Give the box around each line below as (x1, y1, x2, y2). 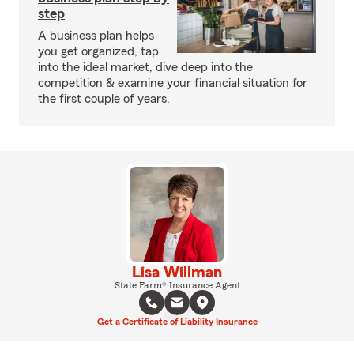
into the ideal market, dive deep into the (38, 61, 253, 73)
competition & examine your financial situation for (38, 77, 307, 89)
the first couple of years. (38, 92, 170, 105)
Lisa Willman (132, 265, 222, 281)
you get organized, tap (38, 45, 159, 58)
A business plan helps (38, 29, 154, 42)
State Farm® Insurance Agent (114, 281, 240, 290)
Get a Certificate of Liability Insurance (96, 317, 258, 326)
